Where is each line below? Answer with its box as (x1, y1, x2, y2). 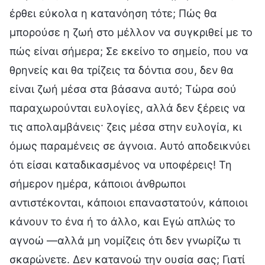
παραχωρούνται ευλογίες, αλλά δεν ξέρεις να (9, 101, 245, 114)
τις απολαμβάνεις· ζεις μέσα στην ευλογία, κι (9, 120, 242, 133)
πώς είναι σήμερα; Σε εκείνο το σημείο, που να (9, 44, 248, 57)
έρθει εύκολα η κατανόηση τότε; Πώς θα (9, 7, 217, 20)
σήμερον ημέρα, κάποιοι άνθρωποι (9, 177, 186, 190)
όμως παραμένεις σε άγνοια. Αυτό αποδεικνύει (9, 139, 250, 152)
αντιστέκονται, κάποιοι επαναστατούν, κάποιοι (9, 196, 248, 209)
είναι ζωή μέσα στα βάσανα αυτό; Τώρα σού (9, 82, 237, 95)
